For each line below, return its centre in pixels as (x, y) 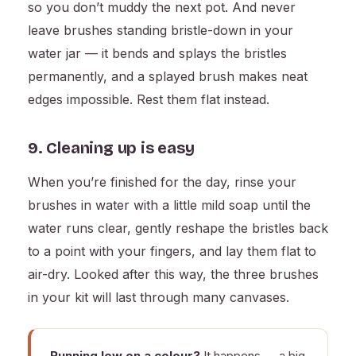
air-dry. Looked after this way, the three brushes (173, 275)
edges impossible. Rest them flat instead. (149, 100)
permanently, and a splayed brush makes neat (168, 77)
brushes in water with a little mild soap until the (169, 205)
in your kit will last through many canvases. (159, 298)
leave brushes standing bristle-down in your (161, 31)
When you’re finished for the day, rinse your (162, 182)
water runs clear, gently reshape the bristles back (178, 228)
